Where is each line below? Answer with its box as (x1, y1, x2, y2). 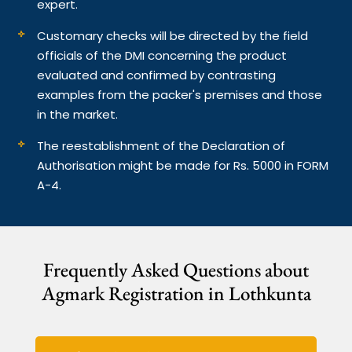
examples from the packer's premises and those (37, 86, 323, 103)
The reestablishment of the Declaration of (37, 137, 286, 154)
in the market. (37, 105, 122, 123)
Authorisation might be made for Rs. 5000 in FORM (37, 156, 329, 174)
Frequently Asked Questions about (43, 256, 309, 282)
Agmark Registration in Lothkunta (41, 280, 311, 306)
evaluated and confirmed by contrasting (37, 66, 277, 83)
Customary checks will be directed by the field (37, 27, 309, 44)
